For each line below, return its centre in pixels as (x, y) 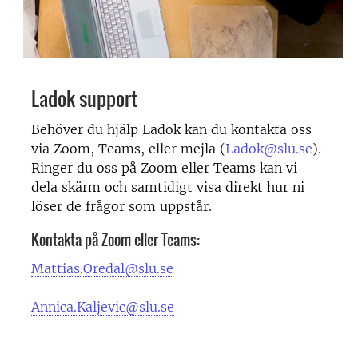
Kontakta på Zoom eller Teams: (115, 240)
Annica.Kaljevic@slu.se (103, 307)
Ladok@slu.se (269, 149)
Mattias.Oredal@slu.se (102, 269)
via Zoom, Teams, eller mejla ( (128, 149)
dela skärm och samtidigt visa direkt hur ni (168, 187)
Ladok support (84, 98)
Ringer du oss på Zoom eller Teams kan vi (164, 168)
